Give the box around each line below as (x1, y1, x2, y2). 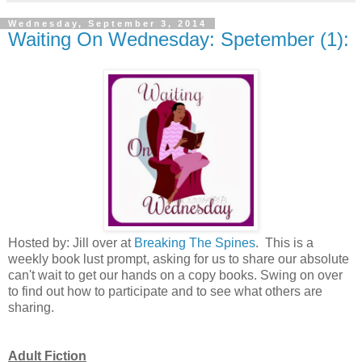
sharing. (8, 301, 61, 315)
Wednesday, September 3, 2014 (8, 18, 207, 28)
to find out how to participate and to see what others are (8, 284, 322, 299)
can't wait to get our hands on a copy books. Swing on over (8, 268, 343, 283)
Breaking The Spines (134, 236, 255, 250)
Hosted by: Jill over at (8, 236, 134, 250)
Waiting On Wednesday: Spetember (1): (8, 27, 349, 50)
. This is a (255, 236, 314, 250)
